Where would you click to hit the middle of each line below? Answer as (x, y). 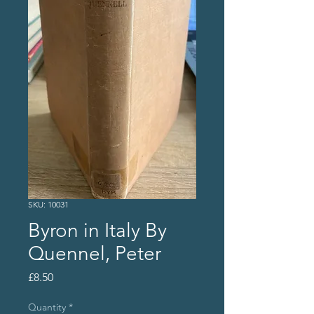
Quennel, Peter (95, 254)
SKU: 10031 (48, 205)
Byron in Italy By (97, 231)
